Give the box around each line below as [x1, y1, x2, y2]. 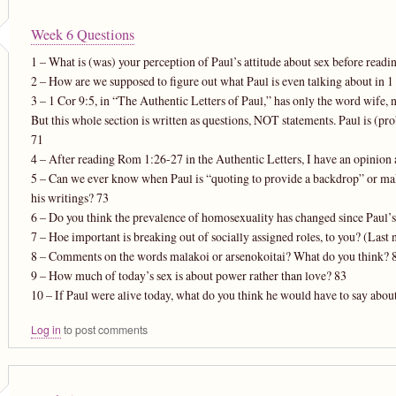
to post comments [60, 321, 148, 338]
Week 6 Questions [30, 24, 134, 44]
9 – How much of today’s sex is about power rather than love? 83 [30, 266, 346, 284]
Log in [30, 321, 61, 338]
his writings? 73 [30, 188, 109, 206]
